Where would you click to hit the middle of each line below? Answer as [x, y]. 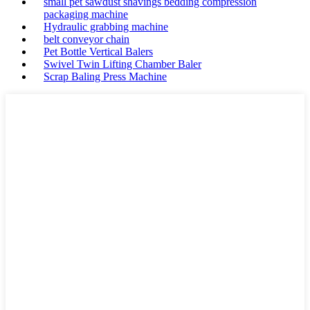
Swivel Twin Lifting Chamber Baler [122, 64]
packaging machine [86, 14]
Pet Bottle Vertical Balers [98, 52]
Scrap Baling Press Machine [105, 76]
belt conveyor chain [86, 39]
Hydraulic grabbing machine [106, 27]
